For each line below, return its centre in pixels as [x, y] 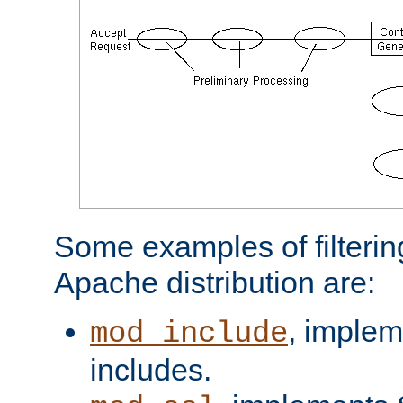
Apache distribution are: [215, 282]
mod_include [189, 333]
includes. [151, 369]
